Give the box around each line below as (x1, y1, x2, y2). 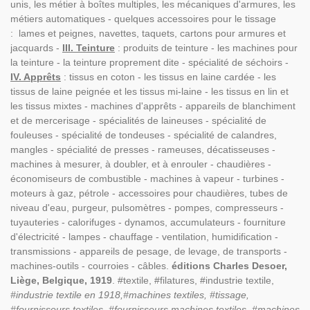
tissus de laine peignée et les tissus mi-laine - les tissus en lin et (10, 86, 289, 97)
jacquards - (10, 42, 62, 53)
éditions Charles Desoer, (172, 260, 287, 271)
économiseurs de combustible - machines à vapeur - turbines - (10, 173, 284, 184)
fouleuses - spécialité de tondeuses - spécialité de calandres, (10, 129, 277, 140)
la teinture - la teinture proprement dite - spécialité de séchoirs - (10, 57, 289, 68)
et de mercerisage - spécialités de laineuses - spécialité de (10, 115, 266, 126)
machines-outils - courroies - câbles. (10, 260, 172, 271)
